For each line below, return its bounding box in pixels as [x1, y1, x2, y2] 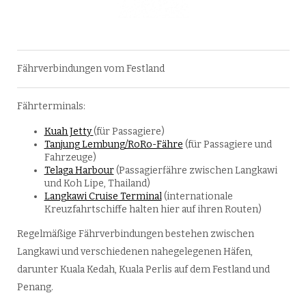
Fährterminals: [16, 100, 85, 113]
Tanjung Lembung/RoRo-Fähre [44, 139, 183, 151]
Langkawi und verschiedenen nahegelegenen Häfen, [16, 246, 253, 258]
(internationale [161, 191, 233, 203]
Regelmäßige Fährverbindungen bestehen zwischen [16, 228, 254, 240]
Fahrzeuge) [44, 152, 96, 164]
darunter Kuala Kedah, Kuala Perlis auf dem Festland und [16, 264, 270, 276]
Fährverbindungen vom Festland [16, 63, 165, 75]
